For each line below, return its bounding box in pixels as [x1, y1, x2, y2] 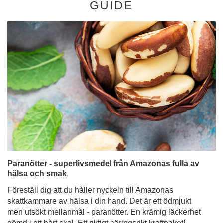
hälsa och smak [7, 169, 67, 178]
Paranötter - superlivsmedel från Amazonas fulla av [7, 159, 199, 168]
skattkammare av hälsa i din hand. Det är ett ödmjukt [7, 197, 191, 205]
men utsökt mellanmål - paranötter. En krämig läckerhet [7, 208, 201, 216]
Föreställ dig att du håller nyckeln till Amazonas [7, 186, 173, 194]
